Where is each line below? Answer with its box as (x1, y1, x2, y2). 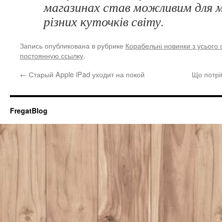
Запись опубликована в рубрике (20, 40, 125, 51)
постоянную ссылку (20, 50, 83, 60)
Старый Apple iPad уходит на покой (27, 68, 145, 79)
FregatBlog (10, 105, 48, 115)
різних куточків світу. (44, 12, 164, 30)
